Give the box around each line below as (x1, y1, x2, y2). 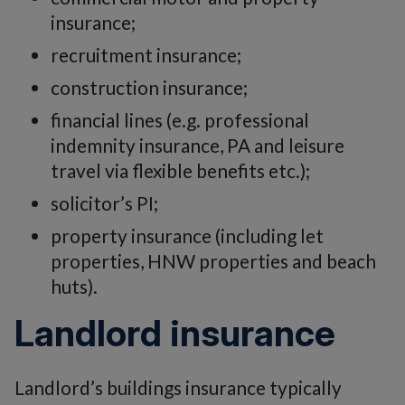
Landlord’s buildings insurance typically (14, 376, 342, 399)
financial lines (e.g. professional (51, 108, 309, 131)
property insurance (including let (51, 224, 324, 247)
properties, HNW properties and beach (51, 250, 376, 272)
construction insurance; (51, 76, 248, 99)
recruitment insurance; (51, 43, 241, 66)
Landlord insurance (14, 311, 335, 355)
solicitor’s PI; (51, 192, 158, 214)
